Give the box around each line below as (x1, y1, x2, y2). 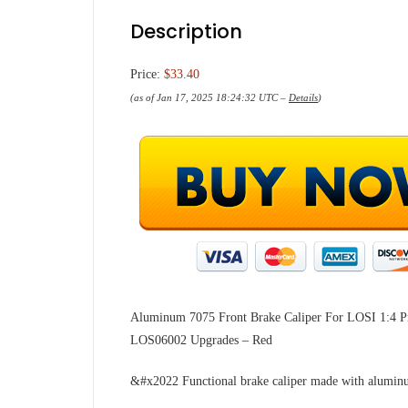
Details (289, 92, 318, 103)
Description (130, 18, 242, 45)
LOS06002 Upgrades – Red (130, 333, 272, 347)
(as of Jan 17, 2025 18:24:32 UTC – (130, 92, 289, 103)
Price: (130, 67, 164, 81)
